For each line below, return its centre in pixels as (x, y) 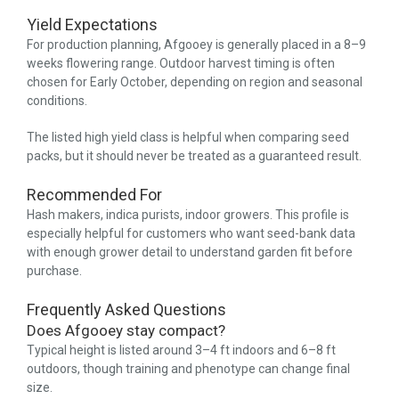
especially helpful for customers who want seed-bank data (191, 234)
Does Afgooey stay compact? (126, 331)
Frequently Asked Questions (126, 310)
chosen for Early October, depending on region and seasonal (195, 82)
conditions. (57, 101)
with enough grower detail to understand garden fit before (190, 252)
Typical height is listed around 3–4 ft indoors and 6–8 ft (181, 350)
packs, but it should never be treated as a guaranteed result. (194, 156)
